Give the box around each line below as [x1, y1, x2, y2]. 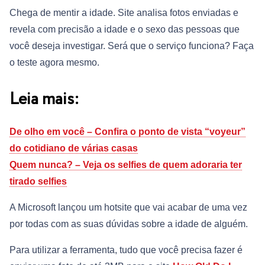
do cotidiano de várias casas [9, 143, 138, 154]
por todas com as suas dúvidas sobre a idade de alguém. [9, 219, 248, 230]
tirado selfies [9, 176, 67, 187]
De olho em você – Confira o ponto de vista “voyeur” [9, 127, 245, 137]
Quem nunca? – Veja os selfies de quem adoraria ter [9, 160, 242, 170]
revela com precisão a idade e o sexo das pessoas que [9, 24, 240, 35]
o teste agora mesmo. [9, 57, 99, 68]
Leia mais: [9, 88, 79, 112]
